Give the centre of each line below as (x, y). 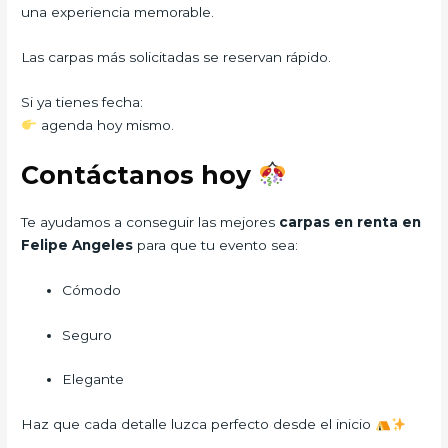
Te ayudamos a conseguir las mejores (150, 221)
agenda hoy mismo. (105, 124)
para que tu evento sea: (218, 244)
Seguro (87, 334)
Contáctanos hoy (140, 174)
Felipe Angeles (79, 244)
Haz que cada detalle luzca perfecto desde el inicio (198, 424)
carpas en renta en (350, 221)
